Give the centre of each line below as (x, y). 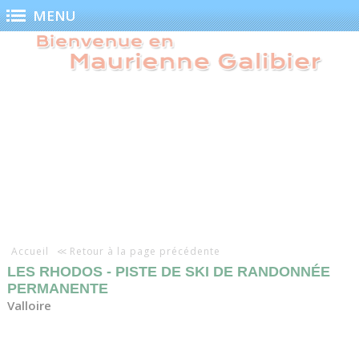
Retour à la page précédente (145, 251)
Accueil (30, 251)
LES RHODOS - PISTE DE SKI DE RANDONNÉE (168, 272)
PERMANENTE (57, 289)
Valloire (29, 306)
